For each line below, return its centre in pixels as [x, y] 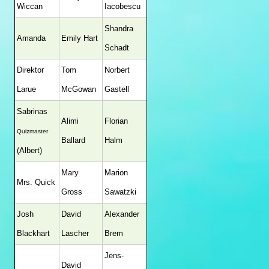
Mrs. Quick [36, 182]
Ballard [73, 140]
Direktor [30, 70]
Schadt [117, 48]
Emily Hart [80, 38]
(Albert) [29, 150]
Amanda [31, 38]
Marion [116, 173]
